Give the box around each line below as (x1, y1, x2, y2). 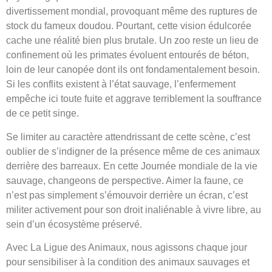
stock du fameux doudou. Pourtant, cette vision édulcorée (6, 21, 251, 32)
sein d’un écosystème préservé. (6, 219, 142, 229)
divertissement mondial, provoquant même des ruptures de (6, 6, 257, 17)
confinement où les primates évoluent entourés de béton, (6, 50, 249, 61)
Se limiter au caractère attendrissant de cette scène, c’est (6, 131, 250, 142)
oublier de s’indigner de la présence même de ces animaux (6, 146, 260, 157)
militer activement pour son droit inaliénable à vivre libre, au (6, 204, 261, 215)
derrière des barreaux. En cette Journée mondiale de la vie (6, 160, 257, 171)
